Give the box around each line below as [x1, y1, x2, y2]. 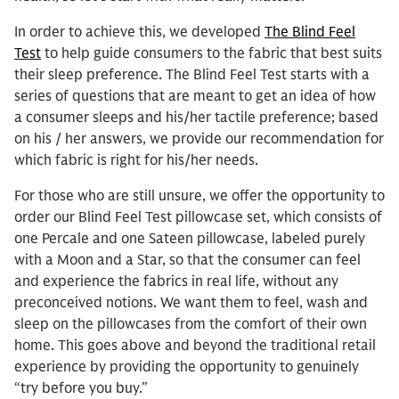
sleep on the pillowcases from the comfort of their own [14, 315, 367, 333]
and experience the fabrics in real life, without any [14, 273, 338, 290]
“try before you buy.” [14, 379, 148, 397]
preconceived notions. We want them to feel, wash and [14, 294, 368, 312]
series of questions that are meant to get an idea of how [14, 87, 376, 105]
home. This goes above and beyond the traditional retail [14, 337, 376, 354]
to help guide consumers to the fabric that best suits [41, 45, 382, 62]
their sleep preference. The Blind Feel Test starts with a [14, 66, 370, 84]
